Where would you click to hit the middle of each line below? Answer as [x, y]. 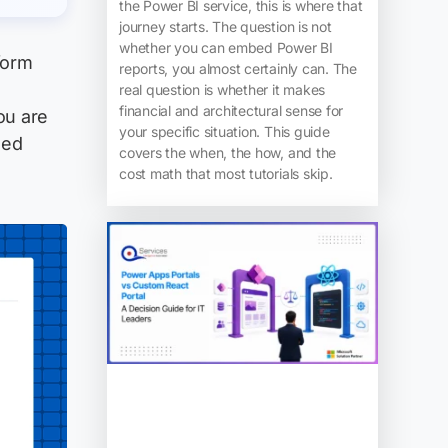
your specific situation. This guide [224, 132]
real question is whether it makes [222, 90]
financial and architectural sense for [231, 111]
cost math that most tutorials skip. [225, 174]
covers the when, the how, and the [227, 153]
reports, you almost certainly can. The [237, 69]
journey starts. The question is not [225, 27]
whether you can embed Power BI [225, 48]
